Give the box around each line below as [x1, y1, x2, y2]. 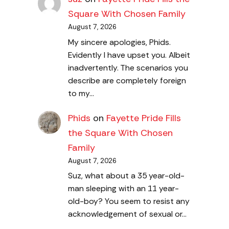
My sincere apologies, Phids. [67, 36, 171, 48]
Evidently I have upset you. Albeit [67, 49, 190, 60]
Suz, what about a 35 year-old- [67, 170, 185, 181]
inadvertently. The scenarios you [67, 62, 188, 73]
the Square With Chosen [67, 126, 173, 139]
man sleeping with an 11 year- [67, 183, 179, 194]
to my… [67, 87, 94, 99]
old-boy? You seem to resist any [67, 196, 190, 207]
